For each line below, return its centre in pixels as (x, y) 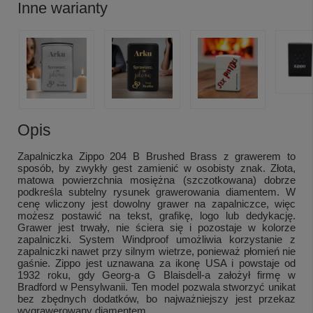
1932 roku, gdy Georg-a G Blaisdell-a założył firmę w (156, 275)
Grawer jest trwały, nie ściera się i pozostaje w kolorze (156, 227)
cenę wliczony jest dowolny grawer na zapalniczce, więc (156, 203)
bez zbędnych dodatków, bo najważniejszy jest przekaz (156, 298)
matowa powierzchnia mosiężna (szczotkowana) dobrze (156, 180)
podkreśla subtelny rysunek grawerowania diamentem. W (156, 191)
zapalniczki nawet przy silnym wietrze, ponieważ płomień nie (156, 251)
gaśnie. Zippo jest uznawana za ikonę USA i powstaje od (156, 263)
